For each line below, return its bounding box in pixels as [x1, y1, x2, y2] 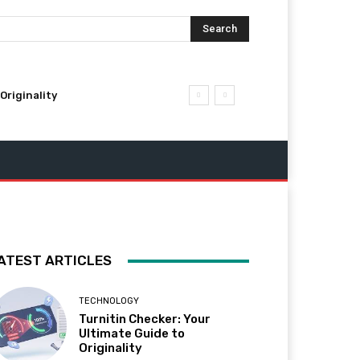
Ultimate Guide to [79, 326, 186, 342]
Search [202, 22, 237, 35]
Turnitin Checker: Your [79, 312, 211, 327]
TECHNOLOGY [79, 296, 140, 307]
